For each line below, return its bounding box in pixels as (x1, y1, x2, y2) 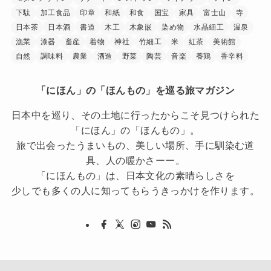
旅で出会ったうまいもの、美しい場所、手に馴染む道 (16, 139, 255, 151)
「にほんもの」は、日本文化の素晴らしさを (36, 169, 235, 181)
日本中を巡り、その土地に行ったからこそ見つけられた (11, 109, 260, 120)
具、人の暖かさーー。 (85, 154, 186, 166)
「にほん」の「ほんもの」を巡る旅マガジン (36, 84, 235, 96)
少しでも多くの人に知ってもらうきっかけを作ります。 (11, 184, 260, 196)
